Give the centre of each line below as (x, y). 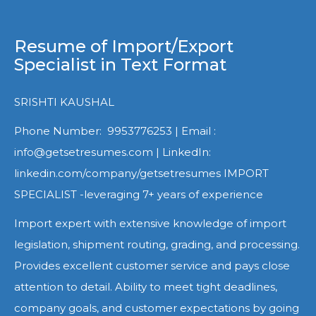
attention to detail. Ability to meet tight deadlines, (146, 287)
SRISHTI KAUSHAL (64, 102)
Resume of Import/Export (124, 46)
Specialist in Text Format (120, 65)
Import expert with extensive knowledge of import (150, 223)
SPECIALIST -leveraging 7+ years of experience (139, 194)
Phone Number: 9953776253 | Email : (115, 131)
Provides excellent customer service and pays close (152, 266)
